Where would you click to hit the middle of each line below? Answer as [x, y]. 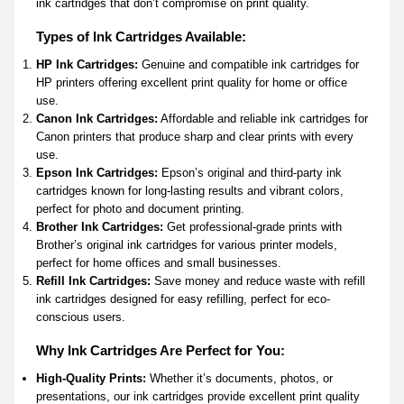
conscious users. [81, 317]
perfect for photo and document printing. [140, 208]
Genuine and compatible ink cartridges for [248, 64]
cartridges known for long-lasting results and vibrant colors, [190, 190]
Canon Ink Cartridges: [97, 118]
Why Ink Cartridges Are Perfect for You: [161, 350]
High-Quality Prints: [91, 378]
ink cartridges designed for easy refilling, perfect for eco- [183, 298]
